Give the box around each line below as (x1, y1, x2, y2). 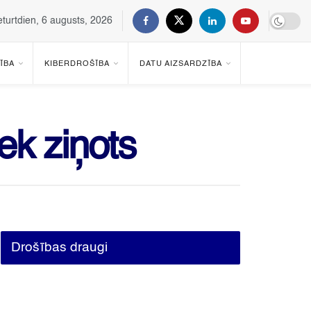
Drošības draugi (11, 241, 108, 255)
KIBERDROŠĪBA (44, 60, 110, 68)
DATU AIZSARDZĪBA (140, 60, 222, 68)
